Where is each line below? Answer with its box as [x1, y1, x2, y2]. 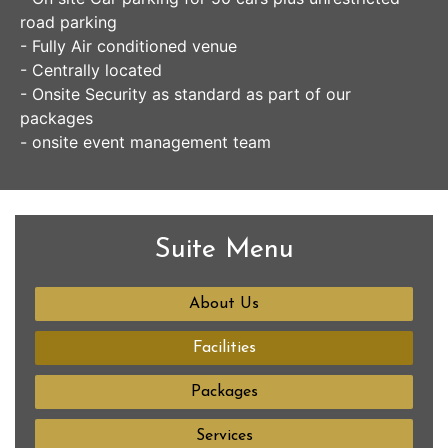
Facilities [192, 340, 256, 356]
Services [195, 428, 253, 444]
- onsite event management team [20, 132, 271, 152]
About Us [189, 296, 259, 312]
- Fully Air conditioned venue [20, 36, 237, 56]
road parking [20, 12, 117, 32]
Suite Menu [154, 237, 294, 264]
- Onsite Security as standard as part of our [20, 84, 351, 104]
